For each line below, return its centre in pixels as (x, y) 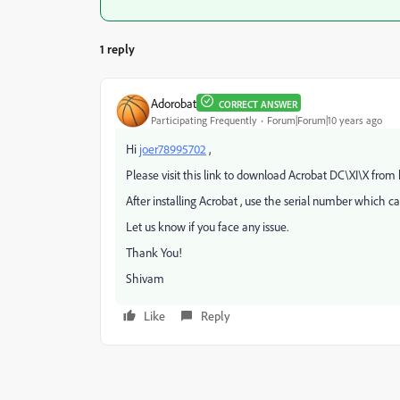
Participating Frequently (204, 120)
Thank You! (154, 252)
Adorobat (174, 103)
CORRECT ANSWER (258, 104)
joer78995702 (173, 149)
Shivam (145, 278)
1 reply (117, 49)
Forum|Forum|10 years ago (325, 120)
